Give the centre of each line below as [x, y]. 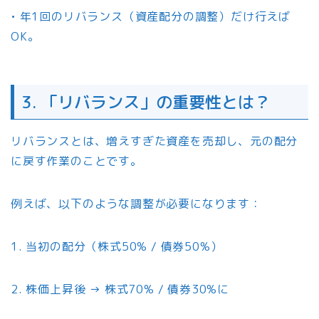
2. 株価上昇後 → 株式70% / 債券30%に [120, 289]
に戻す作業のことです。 [77, 161]
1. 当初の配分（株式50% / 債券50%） [117, 247]
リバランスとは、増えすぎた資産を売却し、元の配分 [155, 141]
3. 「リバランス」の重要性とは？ [146, 102]
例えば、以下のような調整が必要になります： [136, 204]
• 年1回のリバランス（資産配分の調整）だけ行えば [151, 16]
